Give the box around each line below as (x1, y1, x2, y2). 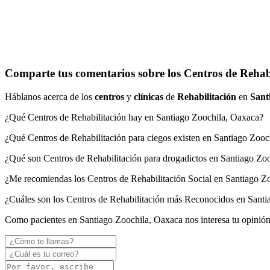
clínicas (134, 92, 163, 102)
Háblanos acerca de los (5, 92, 95, 102)
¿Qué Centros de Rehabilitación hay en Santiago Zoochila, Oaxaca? (5, 112, 263, 123)
